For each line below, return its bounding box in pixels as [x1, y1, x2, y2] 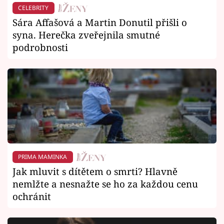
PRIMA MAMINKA [18, 152, 67, 161]
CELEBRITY [18, 3, 49, 12]
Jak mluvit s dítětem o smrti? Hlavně [12, 164, 177, 177]
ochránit [12, 189, 51, 202]
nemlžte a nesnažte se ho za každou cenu [12, 177, 198, 190]
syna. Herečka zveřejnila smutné [12, 28, 160, 41]
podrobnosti [12, 41, 68, 54]
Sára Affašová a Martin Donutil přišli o [12, 16, 187, 29]
